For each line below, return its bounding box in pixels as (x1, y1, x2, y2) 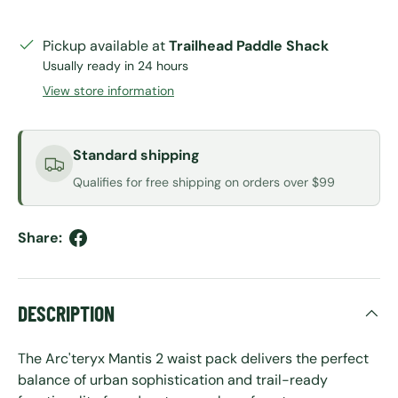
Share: (18, 227, 62, 247)
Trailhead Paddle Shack (169, 36, 329, 56)
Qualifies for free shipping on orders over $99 (73, 173, 335, 190)
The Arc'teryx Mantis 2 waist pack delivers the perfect (18, 349, 369, 369)
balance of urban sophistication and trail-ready (18, 370, 328, 390)
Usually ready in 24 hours (43, 58, 188, 75)
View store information (43, 83, 174, 99)
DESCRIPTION (18, 300, 115, 327)
